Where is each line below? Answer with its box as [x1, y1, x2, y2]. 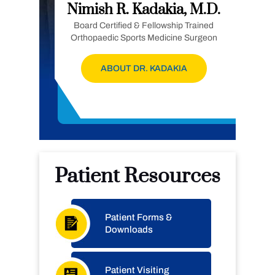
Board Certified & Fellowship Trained [74, 21, 214, 30]
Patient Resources [55, 163, 220, 189]
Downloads [105, 225, 153, 234]
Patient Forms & [105, 212, 172, 222]
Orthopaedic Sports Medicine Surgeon [70, 33, 217, 42]
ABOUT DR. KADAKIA [100, 64, 187, 73]
